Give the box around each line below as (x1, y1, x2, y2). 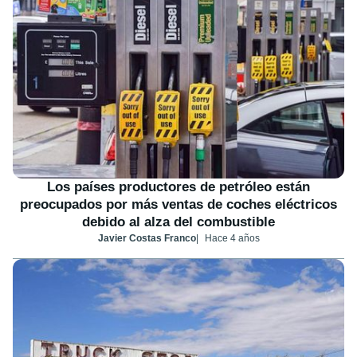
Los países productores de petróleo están (47, 179, 310, 195)
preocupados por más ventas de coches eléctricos (20, 197, 337, 213)
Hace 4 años (204, 233, 260, 245)
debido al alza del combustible (82, 214, 275, 230)
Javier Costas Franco (97, 233, 196, 245)
